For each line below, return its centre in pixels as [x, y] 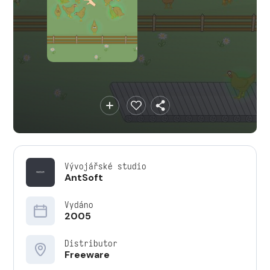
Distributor [91, 243]
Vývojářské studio [105, 166]
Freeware [87, 255]
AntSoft [84, 177]
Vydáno [79, 205]
